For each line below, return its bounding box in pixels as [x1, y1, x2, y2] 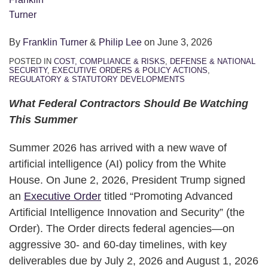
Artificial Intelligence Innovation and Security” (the [9, 206, 245, 218]
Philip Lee [99, 36, 142, 47]
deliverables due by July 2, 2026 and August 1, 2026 [9, 254, 258, 267]
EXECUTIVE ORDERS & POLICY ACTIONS [52, 65, 208, 75]
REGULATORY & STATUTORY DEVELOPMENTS [9, 74, 185, 84]
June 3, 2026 [157, 36, 212, 47]
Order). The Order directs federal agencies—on [9, 222, 234, 234]
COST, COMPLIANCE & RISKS [54, 56, 165, 66]
